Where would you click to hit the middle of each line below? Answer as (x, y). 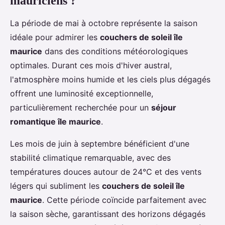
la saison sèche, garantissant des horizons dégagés (108, 214)
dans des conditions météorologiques (115, 51)
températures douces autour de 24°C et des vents (106, 172)
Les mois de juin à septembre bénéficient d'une (100, 144)
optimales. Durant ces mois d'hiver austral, (91, 66)
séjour (164, 108)
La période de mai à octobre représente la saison (104, 23)
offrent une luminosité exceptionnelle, (82, 94)
